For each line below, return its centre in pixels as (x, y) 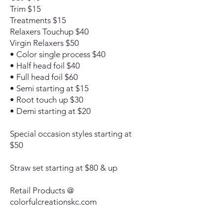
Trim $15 (25, 9)
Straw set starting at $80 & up (64, 168)
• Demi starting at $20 (50, 111)
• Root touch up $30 (47, 100)
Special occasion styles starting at (71, 134)
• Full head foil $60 (44, 77)
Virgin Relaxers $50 (44, 43)
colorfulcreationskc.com (53, 202)
